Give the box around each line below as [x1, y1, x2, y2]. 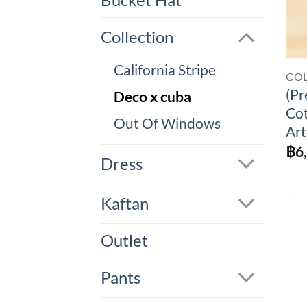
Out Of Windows [114, 114, 221, 133]
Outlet [101, 231, 148, 251]
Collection [101, 27, 173, 47]
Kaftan [101, 194, 149, 214]
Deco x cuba [114, 88, 191, 106]
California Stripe [114, 61, 216, 79]
